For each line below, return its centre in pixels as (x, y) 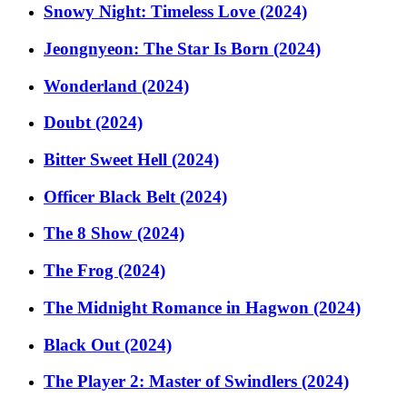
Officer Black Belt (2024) (135, 196)
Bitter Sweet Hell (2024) (131, 159)
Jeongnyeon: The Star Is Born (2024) (182, 48)
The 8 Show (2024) (114, 233)
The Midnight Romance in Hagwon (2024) (202, 307)
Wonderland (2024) (116, 85)
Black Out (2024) (108, 344)
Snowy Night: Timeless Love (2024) (175, 12)
